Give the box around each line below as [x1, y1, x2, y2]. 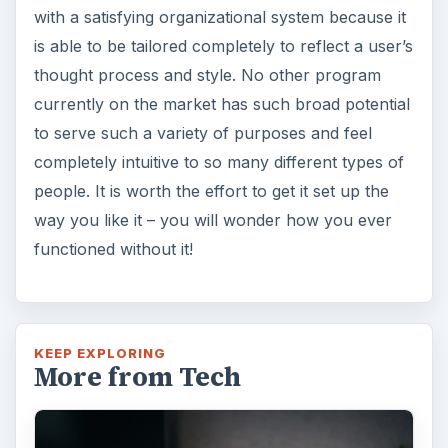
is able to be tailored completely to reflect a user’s [33, 35, 413, 56]
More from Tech [33, 358, 241, 395]
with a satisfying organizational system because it [33, 6, 406, 27]
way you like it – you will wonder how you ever [33, 209, 392, 230]
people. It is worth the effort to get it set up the [33, 180, 389, 201]
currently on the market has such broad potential [33, 93, 410, 114]
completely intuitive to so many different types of [33, 151, 404, 172]
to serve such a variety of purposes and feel [33, 122, 372, 143]
